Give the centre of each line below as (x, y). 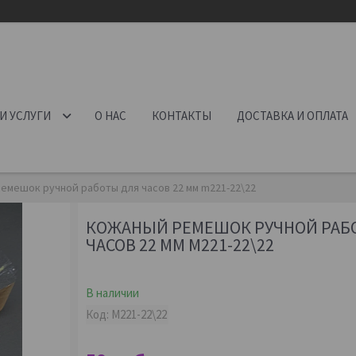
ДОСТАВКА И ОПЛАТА (293, 116)
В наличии (113, 293)
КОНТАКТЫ (182, 116)
